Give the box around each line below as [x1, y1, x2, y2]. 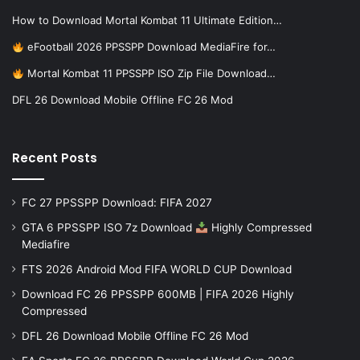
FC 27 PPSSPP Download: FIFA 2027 [22, 196, 212, 210]
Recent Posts [12, 149, 97, 167]
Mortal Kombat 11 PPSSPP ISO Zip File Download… [23, 67, 276, 80]
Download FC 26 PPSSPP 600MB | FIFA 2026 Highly [22, 288, 294, 301]
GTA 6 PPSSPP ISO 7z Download [22, 221, 195, 235]
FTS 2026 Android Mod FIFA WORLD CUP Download [22, 263, 292, 276]
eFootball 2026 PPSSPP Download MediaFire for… [23, 40, 276, 54]
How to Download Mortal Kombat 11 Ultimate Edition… [12, 14, 282, 27]
